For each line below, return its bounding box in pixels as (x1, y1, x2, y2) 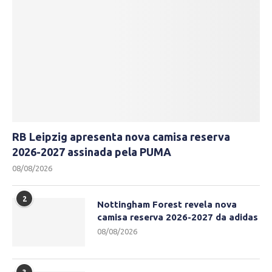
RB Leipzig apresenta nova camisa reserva (12, 131, 230, 143)
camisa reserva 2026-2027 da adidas (97, 212, 258, 223)
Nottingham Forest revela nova (97, 199, 237, 210)
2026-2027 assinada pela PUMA (12, 146, 171, 158)
